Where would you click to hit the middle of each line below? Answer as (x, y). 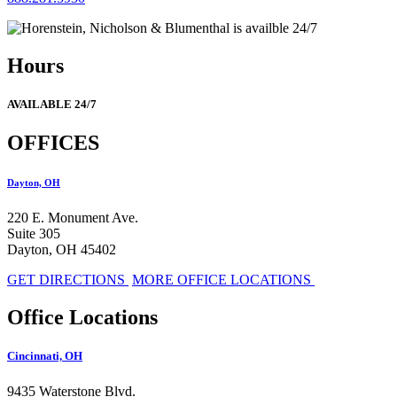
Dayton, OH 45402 (62, 250)
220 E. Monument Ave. (73, 218)
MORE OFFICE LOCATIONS (223, 280)
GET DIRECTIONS (68, 280)
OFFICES (53, 143)
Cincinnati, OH (45, 356)
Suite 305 (34, 234)
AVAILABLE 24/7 (52, 105)
